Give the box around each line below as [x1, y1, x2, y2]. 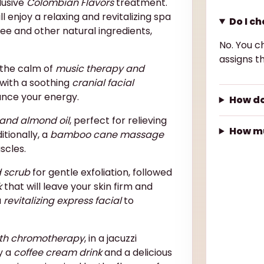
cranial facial [72, 75, 134, 90]
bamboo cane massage [50, 127, 164, 141]
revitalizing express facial [4, 193, 121, 207]
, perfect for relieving [70, 113, 167, 127]
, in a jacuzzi [84, 231, 137, 245]
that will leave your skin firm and [2, 179, 153, 193]
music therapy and [55, 61, 144, 75]
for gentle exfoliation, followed [30, 165, 172, 179]
